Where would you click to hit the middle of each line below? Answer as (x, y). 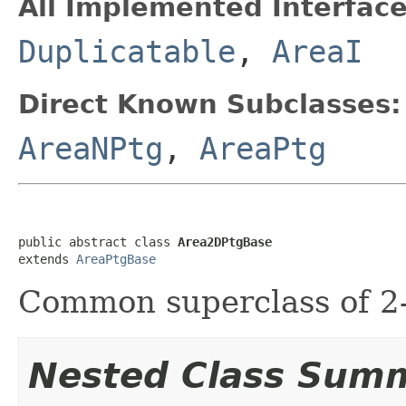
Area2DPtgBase (225, 242)
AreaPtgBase (116, 259)
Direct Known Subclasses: (210, 104)
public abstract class (98, 242)
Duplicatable (127, 51)
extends (47, 259)
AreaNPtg (91, 148)
